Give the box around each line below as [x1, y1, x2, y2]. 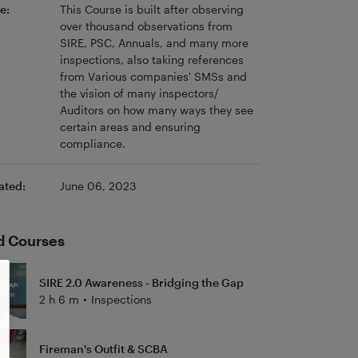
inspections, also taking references [59, 52, 244, 66]
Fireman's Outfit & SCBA [38, 341, 168, 356]
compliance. [59, 136, 125, 150]
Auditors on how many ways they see [59, 102, 253, 117]
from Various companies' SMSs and [59, 69, 247, 83]
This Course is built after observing [59, 2, 244, 16]
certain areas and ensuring [59, 119, 201, 133]
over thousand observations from [59, 18, 233, 33]
